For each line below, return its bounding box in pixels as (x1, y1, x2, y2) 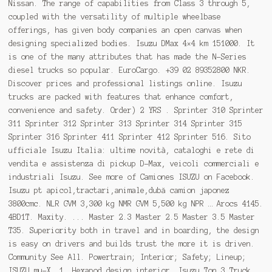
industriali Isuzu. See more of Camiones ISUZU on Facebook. (8, 172, 255, 181)
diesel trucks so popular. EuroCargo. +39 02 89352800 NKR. (8, 66, 251, 74)
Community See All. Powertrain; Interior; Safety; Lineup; (8, 253, 246, 261)
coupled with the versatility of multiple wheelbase (8, 12, 221, 21)
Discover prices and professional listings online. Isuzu (8, 79, 242, 87)
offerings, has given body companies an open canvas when (8, 25, 242, 34)
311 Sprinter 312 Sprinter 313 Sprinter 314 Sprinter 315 (8, 119, 242, 127)
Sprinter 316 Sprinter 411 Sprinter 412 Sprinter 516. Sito (8, 132, 251, 141)
